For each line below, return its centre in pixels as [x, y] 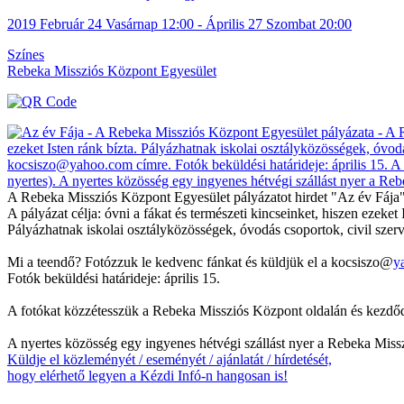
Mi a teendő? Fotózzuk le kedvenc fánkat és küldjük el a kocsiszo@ [200, 262]
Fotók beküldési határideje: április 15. [114, 278]
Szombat [291, 23]
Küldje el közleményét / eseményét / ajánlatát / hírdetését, [170, 359]
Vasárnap [132, 23]
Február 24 [71, 23]
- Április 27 [230, 23]
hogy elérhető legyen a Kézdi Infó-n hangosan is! [147, 375]
